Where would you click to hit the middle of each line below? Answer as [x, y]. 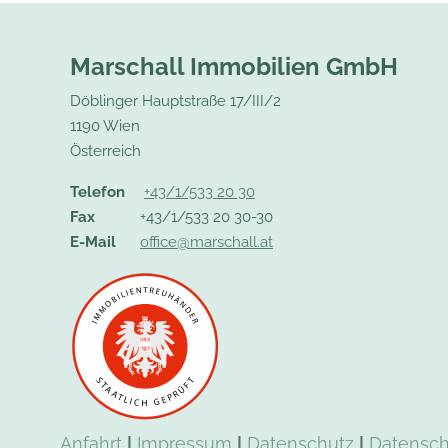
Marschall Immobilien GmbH [234, 66]
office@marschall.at [206, 241]
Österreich [105, 150]
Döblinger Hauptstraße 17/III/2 [175, 100]
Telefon [97, 191]
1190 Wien [105, 125]
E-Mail [93, 241]
